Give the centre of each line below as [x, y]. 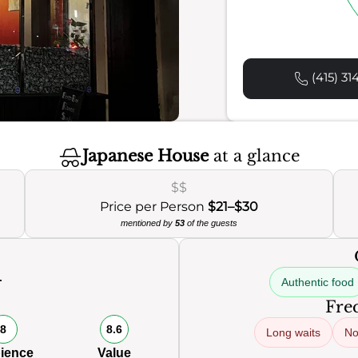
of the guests [211, 223]
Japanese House [145, 156]
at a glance [254, 156]
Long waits [293, 332]
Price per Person [153, 207]
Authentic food [317, 282]
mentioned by [147, 223]
